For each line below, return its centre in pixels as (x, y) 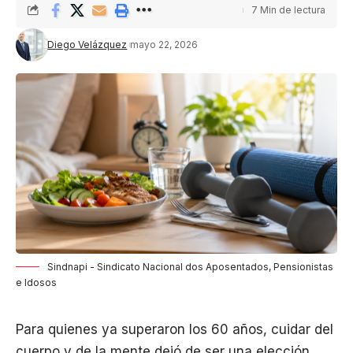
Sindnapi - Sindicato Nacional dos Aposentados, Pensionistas (190, 267)
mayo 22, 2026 (164, 44)
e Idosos (36, 283)
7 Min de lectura (288, 9)
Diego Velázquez (87, 44)
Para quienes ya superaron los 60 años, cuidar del (175, 330)
